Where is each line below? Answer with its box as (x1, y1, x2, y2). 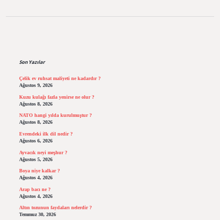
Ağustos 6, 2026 (19, 138, 53, 144)
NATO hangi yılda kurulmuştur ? (19, 112, 92, 118)
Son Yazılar (19, 59, 45, 66)
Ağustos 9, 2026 (19, 82, 53, 88)
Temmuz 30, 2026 (19, 212, 56, 218)
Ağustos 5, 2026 (19, 156, 53, 162)
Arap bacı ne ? (19, 186, 51, 192)
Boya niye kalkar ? (19, 168, 60, 174)
